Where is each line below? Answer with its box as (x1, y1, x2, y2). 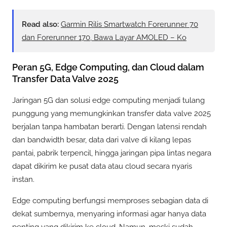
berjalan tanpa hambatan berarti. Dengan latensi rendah (12, 122, 207, 132)
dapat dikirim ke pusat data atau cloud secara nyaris (12, 162, 192, 171)
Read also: (22, 20, 59, 29)
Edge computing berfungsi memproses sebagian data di (12, 196, 208, 205)
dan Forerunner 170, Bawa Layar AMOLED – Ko (22, 33, 186, 43)
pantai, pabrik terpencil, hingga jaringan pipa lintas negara (12, 148, 211, 158)
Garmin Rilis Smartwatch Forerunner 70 (61, 20, 198, 29)
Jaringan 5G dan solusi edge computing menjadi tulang (12, 96, 205, 105)
